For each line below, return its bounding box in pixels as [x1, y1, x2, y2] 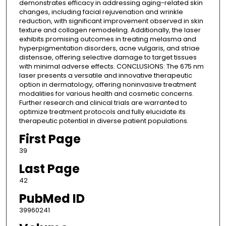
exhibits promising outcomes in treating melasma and [19, 34, 196, 44]
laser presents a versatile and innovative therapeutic [19, 71, 192, 81]
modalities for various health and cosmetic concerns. [19, 89, 194, 99]
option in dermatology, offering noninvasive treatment [19, 80, 196, 90]
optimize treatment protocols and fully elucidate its [19, 107, 186, 117]
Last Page [19, 160, 80, 178]
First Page [19, 131, 81, 148]
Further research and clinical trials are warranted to [19, 98, 187, 108]
